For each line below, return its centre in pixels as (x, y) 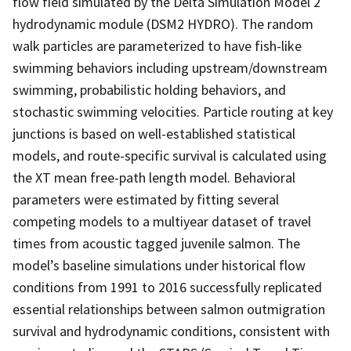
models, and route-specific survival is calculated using (170, 155)
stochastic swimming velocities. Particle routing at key (173, 111)
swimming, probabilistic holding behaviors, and (149, 89)
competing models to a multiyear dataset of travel (162, 221)
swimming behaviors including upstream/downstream (170, 67)
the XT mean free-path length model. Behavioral (154, 177)
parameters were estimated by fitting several (146, 199)
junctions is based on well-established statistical (154, 133)
